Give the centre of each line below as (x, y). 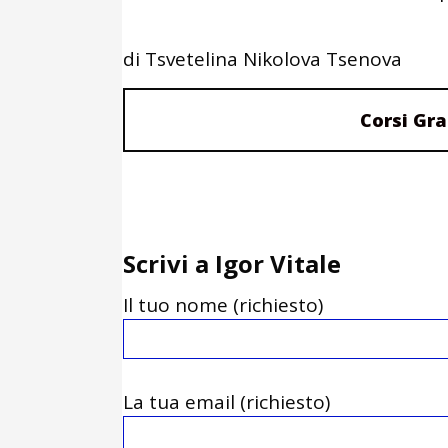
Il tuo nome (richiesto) (223, 305)
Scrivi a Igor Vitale (232, 263)
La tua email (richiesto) (226, 402)
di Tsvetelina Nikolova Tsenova (262, 59)
